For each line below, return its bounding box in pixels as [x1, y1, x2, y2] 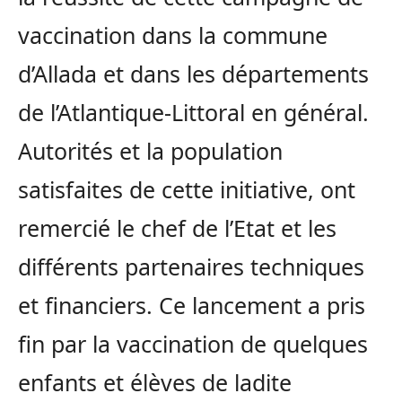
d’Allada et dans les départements [18, 58, 369, 90]
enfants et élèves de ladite [18, 367, 292, 398]
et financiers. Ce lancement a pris [18, 290, 365, 321]
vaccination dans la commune [18, 20, 328, 51]
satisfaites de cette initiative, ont [18, 174, 355, 205]
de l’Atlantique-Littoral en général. [18, 97, 369, 128]
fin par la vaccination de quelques [18, 328, 368, 360]
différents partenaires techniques [18, 251, 364, 283]
